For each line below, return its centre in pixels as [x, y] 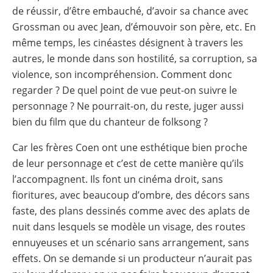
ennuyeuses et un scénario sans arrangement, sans [131, 242]
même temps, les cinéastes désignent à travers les [128, 42]
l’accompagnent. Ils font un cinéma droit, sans [118, 179]
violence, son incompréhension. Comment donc [122, 74]
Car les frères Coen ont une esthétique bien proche [130, 147]
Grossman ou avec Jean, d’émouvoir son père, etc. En [134, 27]
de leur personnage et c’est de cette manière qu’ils [128, 163]
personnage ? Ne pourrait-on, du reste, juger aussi [128, 106]
